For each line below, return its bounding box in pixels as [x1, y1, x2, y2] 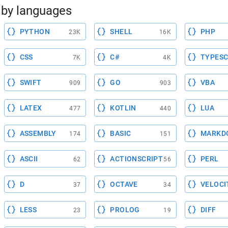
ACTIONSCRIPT [110, 155, 163, 163]
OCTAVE [110, 180, 138, 189]
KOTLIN [110, 104, 136, 112]
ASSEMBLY [19, 129, 56, 138]
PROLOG [110, 206, 140, 214]
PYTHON [19, 27, 50, 36]
